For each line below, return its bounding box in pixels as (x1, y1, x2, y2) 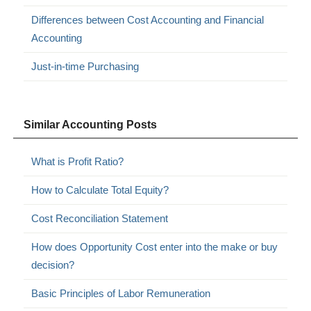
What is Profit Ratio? (31, 155, 124, 167)
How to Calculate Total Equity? (31, 183, 169, 196)
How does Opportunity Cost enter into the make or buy (31, 240, 278, 253)
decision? (31, 258, 75, 271)
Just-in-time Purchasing (31, 60, 140, 72)
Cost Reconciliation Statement (31, 212, 169, 224)
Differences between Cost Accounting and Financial (31, 13, 264, 26)
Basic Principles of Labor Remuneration (31, 287, 211, 299)
